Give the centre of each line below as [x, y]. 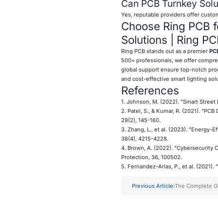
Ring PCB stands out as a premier [164, 51]
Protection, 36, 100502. [151, 157]
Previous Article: [153, 186]
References [150, 90]
